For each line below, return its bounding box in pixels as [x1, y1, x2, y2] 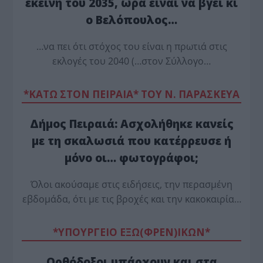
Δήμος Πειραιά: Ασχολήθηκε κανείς [29, 116, 234, 131]
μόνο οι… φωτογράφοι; [65, 150, 198, 165]
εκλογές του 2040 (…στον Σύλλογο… [52, 54, 211, 68]
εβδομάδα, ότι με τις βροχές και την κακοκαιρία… [22, 192, 241, 205]
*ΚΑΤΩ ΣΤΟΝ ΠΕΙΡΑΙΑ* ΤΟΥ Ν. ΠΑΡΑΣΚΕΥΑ [23, 87, 240, 101]
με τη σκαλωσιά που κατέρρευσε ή [32, 133, 231, 148]
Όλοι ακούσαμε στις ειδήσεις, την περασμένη [31, 177, 232, 191]
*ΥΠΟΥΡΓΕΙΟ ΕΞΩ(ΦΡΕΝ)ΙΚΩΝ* [53, 225, 210, 239]
